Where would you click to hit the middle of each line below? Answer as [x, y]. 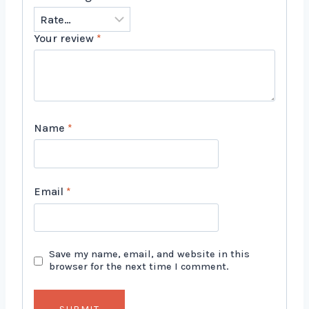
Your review [65, 38]
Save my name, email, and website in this [149, 255]
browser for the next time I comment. [139, 267]
